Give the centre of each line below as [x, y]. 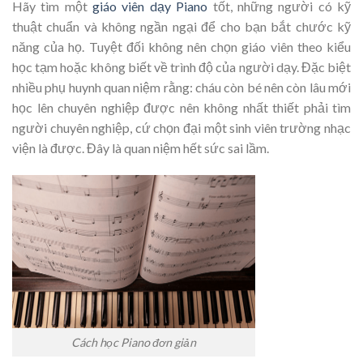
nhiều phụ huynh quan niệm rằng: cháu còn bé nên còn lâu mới [181, 87]
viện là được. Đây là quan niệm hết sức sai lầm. [141, 147]
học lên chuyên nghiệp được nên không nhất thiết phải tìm [181, 107]
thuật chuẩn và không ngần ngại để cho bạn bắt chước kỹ [181, 26]
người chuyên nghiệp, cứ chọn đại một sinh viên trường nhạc [181, 127]
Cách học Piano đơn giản [134, 342]
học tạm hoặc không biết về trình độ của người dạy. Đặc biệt [181, 66]
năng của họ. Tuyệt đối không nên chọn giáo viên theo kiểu [181, 46]
